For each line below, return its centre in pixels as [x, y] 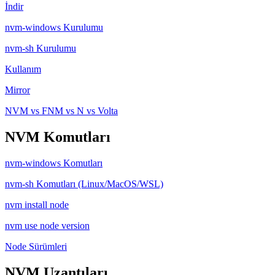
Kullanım [23, 69]
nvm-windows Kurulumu [54, 27]
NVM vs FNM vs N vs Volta [61, 110]
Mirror [17, 90]
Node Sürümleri [36, 246]
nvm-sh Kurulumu [41, 48]
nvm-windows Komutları [54, 163]
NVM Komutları [58, 137]
